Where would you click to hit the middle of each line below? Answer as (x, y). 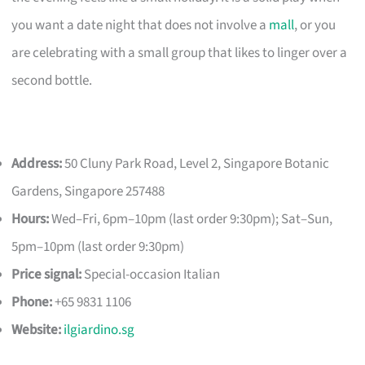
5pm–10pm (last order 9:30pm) (98, 246)
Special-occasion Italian (151, 274)
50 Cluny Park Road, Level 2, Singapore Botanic (196, 163)
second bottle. (52, 80)
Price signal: (47, 274)
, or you (315, 25)
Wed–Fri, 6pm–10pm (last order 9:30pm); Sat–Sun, (191, 219)
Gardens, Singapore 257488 (88, 191)
